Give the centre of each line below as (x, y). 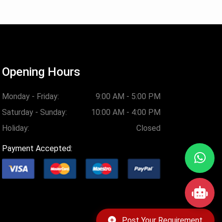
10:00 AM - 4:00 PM (126, 112)
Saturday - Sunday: (34, 112)
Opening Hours (41, 72)
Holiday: (16, 128)
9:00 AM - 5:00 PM (128, 96)
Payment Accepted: (37, 148)
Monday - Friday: (30, 96)
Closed (148, 128)
